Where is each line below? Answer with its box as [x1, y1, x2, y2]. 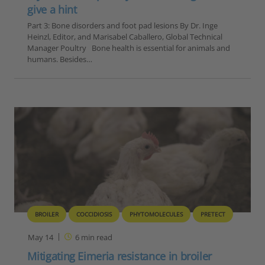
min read [79, 232, 112, 243]
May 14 [28, 232, 54, 243]
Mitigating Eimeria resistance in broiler [27, 249, 212, 264]
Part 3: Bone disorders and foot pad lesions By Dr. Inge [27, 20, 218, 31]
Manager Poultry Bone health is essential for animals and [27, 43, 231, 54]
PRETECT [201, 210, 226, 219]
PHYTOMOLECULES [130, 210, 183, 219]
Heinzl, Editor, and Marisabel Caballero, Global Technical [27, 31, 223, 43]
